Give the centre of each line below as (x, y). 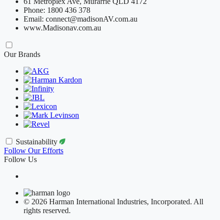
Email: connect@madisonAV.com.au (81, 19)
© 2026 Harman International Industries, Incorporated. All (113, 202)
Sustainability (38, 142)
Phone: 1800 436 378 (57, 10)
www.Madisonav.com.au (62, 28)
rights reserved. (47, 211)
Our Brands (22, 55)
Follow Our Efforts (34, 151)
